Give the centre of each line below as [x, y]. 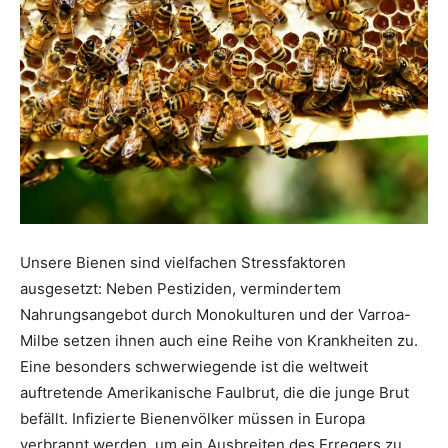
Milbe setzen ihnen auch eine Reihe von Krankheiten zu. [219, 340]
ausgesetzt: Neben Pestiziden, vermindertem [180, 288]
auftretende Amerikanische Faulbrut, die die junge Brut [214, 392]
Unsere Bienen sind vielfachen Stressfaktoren [183, 262]
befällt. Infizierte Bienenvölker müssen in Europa [192, 418]
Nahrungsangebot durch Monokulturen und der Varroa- [215, 314]
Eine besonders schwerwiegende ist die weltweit [194, 366]
